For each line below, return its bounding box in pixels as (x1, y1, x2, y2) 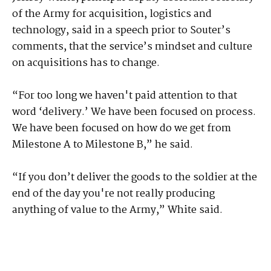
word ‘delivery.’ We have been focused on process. (12, 104, 256, 121)
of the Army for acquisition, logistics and (12, 6, 212, 23)
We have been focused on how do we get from (12, 120, 231, 137)
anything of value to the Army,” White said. (12, 202, 223, 219)
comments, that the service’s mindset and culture (12, 39, 252, 56)
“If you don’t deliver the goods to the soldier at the (12, 169, 257, 186)
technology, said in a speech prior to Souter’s (12, 22, 230, 39)
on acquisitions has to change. (12, 55, 160, 72)
